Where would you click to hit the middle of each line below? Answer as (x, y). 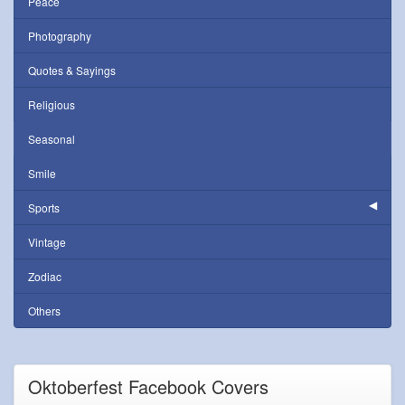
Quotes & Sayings (72, 70)
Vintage (47, 242)
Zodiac (45, 276)
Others (44, 311)
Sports (44, 207)
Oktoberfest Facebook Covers (148, 386)
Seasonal (52, 139)
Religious (52, 104)
